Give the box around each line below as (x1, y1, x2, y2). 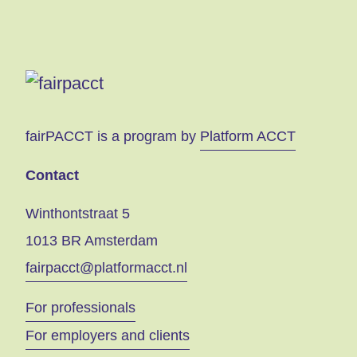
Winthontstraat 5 (25, 206, 130, 222)
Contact (25, 167, 79, 183)
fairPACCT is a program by (25, 127, 200, 144)
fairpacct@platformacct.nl (25, 260, 187, 277)
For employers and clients (25, 327, 190, 343)
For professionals (25, 299, 135, 316)
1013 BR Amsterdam (25, 233, 158, 249)
